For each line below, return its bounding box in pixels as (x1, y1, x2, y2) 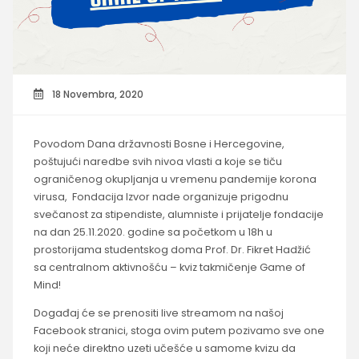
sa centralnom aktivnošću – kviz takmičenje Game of (33, 260, 305, 275)
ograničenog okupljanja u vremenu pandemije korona (33, 172, 317, 187)
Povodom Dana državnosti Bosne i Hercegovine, (33, 137, 284, 151)
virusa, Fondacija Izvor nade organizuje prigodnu (33, 190, 288, 204)
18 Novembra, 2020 (49, 87, 143, 101)
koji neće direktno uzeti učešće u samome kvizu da (33, 341, 296, 356)
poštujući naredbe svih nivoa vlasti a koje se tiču (33, 155, 282, 169)
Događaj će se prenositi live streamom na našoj (33, 306, 284, 321)
